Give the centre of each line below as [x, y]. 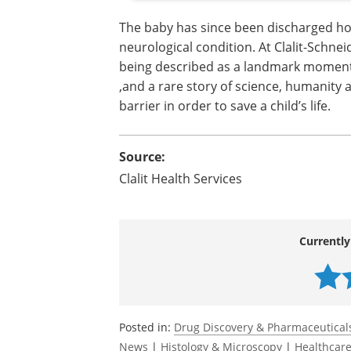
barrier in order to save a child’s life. [225, 106]
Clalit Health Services [181, 179]
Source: [142, 157]
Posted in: [147, 327]
